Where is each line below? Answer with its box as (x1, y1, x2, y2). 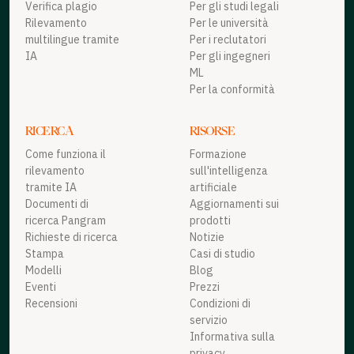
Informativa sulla (190, 330, 275, 345)
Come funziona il (25, 147, 106, 162)
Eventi (25, 280, 56, 295)
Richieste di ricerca (25, 230, 118, 245)
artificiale (190, 180, 237, 195)
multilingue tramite (25, 32, 119, 47)
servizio (190, 313, 228, 328)
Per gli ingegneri (190, 49, 270, 64)
